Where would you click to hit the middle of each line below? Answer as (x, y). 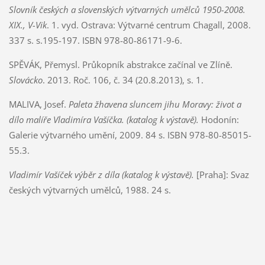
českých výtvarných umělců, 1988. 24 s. (90, 190)
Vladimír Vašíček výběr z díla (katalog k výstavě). (101, 174)
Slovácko (25, 80)
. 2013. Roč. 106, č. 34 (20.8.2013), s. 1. (123, 80)
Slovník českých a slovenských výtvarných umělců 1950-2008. (127, 9)
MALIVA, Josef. (38, 104)
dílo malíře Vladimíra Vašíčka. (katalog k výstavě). (104, 119)
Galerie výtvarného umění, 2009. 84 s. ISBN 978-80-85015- (130, 135)
